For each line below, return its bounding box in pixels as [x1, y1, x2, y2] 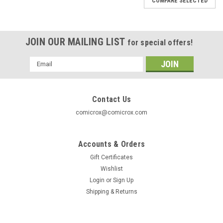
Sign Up [113, 176, 134, 184]
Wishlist [100, 165, 123, 172]
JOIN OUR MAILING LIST [25, 35, 128, 48]
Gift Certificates [90, 153, 133, 161]
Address [29, 67, 56, 76]
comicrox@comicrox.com [76, 109, 147, 116]
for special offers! [127, 37, 193, 47]
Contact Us [92, 94, 131, 104]
